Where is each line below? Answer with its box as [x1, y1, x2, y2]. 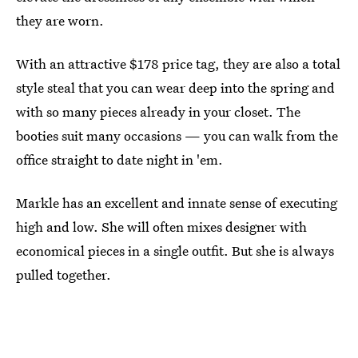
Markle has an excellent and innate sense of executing [16, 193, 337, 212]
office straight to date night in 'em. [16, 150, 223, 169]
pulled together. [16, 265, 111, 284]
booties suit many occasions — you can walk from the [16, 126, 338, 145]
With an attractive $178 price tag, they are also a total [16, 54, 340, 73]
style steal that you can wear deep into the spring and [16, 78, 335, 97]
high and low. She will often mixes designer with [16, 217, 307, 236]
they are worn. [16, 11, 104, 30]
